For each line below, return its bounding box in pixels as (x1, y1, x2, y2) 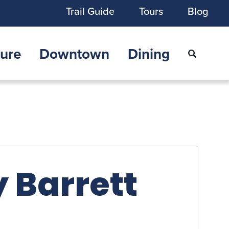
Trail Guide (66, 4, 115, 18)
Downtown (39, 43, 110, 64)
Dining (128, 43, 170, 64)
